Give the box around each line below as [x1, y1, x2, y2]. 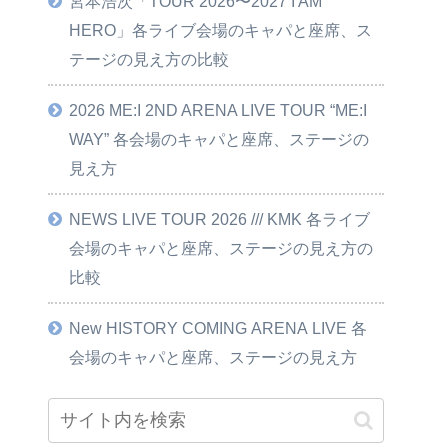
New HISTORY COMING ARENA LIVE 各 [69, 318, 368, 337]
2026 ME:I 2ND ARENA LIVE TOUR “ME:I [69, 100, 368, 119]
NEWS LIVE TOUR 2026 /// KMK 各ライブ [69, 209, 371, 228]
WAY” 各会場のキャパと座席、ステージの [69, 129, 370, 148]
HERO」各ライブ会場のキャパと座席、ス [69, 20, 373, 39]
